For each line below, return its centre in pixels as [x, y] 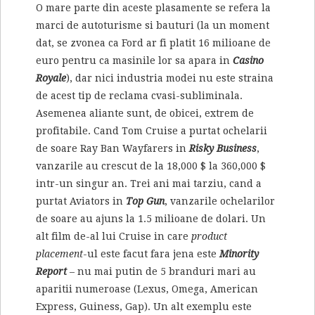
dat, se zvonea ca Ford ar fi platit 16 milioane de [153, 43]
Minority [239, 253]
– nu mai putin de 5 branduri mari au [161, 271]
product [209, 236]
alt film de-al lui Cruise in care [114, 236]
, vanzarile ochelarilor [220, 201]
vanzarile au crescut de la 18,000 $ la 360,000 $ [151, 166]
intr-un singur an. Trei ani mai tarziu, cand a [149, 183]
